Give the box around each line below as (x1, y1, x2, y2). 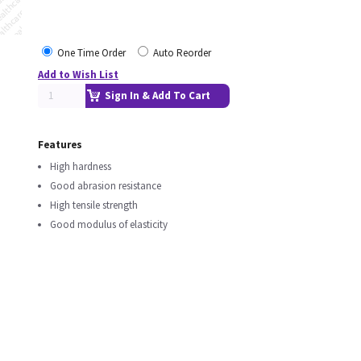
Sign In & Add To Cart (105, 89, 210, 102)
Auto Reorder (153, 46, 211, 60)
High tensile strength (50, 198, 138, 212)
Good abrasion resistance (50, 179, 161, 193)
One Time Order (57, 46, 126, 60)
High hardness (50, 160, 111, 173)
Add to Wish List (38, 68, 118, 81)
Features (38, 138, 82, 151)
